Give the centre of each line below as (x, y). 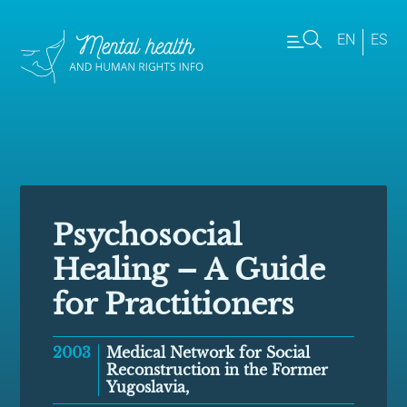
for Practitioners (174, 305)
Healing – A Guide (189, 270)
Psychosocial (148, 236)
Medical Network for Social (208, 353)
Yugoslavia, (148, 387)
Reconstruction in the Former (218, 370)
